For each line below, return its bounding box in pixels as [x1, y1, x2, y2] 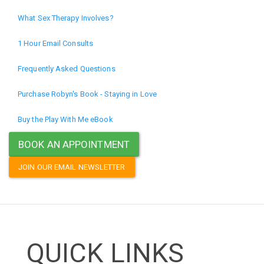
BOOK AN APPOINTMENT [18, 138, 130, 150]
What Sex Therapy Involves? [18, 13, 114, 22]
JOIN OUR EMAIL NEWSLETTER [18, 162, 126, 171]
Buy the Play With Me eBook [18, 114, 113, 124]
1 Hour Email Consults [18, 38, 94, 48]
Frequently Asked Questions [18, 64, 115, 73]
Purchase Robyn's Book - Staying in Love [18, 89, 157, 98]
